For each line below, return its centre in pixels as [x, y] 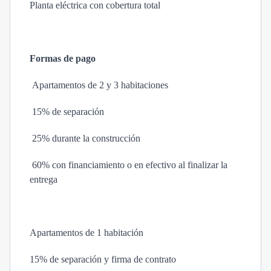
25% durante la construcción [85, 138]
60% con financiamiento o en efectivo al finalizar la [129, 165]
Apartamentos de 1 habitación [87, 233]
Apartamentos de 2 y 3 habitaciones [100, 85]
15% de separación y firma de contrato [103, 259]
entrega [44, 179]
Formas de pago [63, 58]
